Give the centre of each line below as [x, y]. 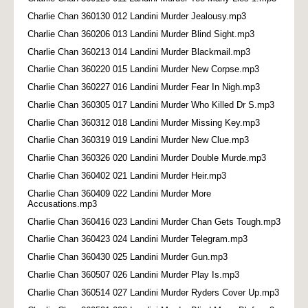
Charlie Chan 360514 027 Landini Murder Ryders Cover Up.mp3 [153, 292]
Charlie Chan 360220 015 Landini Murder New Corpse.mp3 [143, 69]
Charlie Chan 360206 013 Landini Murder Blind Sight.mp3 [141, 34]
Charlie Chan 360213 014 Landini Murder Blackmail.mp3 [139, 52]
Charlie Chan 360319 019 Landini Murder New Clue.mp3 [138, 140]
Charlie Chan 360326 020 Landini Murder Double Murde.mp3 [147, 158]
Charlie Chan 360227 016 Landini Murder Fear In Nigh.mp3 [144, 87]
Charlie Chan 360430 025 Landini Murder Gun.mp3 [128, 257]
